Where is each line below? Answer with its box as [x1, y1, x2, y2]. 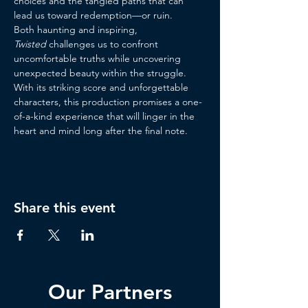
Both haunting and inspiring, [14, 23, 140, 36]
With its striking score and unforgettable [14, 81, 191, 93]
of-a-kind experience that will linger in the [14, 110, 197, 122]
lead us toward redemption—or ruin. [14, 9, 173, 21]
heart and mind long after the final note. [14, 124, 188, 137]
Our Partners [48, 280, 172, 305]
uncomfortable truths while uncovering [14, 52, 184, 65]
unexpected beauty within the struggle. [14, 67, 189, 79]
